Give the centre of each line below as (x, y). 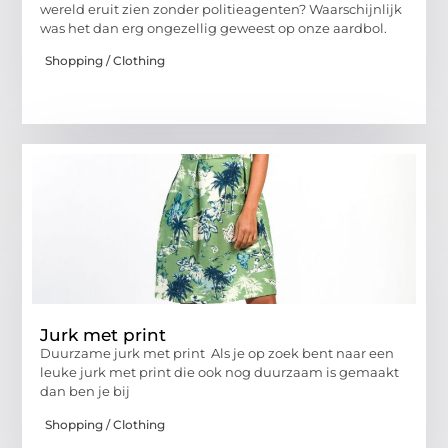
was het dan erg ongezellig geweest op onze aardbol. (214, 27)
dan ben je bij (85, 391)
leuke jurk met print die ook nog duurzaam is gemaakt (220, 372)
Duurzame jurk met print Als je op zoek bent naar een (217, 353)
